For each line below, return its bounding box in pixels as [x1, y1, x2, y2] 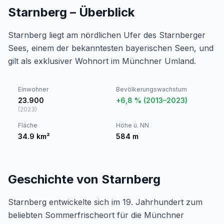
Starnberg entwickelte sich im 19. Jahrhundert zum [8, 197, 202, 207]
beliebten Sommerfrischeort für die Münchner [8, 210, 184, 220]
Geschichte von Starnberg [8, 172, 160, 186]
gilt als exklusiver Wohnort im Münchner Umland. [8, 56, 196, 66]
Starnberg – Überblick [8, 5, 134, 19]
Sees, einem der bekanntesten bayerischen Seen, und [8, 43, 213, 53]
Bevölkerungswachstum [116, 85, 187, 93]
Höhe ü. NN [116, 121, 149, 129]
